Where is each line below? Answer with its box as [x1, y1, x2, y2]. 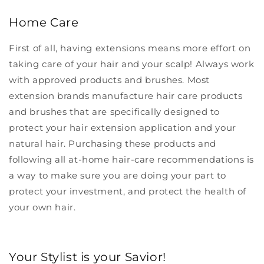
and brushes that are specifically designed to [9, 105, 220, 117]
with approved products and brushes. [9, 74, 185, 85]
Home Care [9, 15, 79, 29]
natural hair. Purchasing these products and [9, 137, 216, 149]
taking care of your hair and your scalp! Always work [9, 58, 255, 70]
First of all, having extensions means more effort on [9, 42, 251, 54]
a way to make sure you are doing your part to [9, 169, 227, 181]
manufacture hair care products [92, 90, 243, 101]
